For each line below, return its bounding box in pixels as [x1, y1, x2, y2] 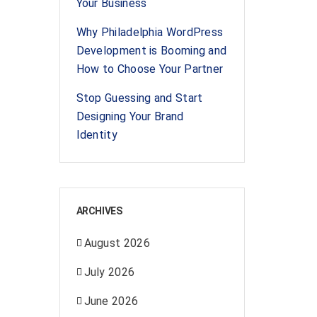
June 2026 [83, 294, 139, 308]
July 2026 [83, 265, 135, 279]
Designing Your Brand [76, 110, 184, 123]
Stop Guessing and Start [76, 91, 203, 105]
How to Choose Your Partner [76, 62, 224, 76]
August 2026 [83, 236, 150, 250]
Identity [76, 128, 117, 142]
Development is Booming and [76, 44, 227, 57]
